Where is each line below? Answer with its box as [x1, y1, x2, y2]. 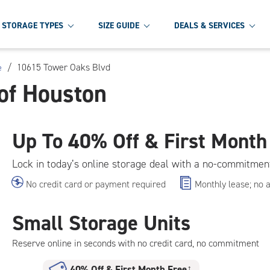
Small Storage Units [12, 209, 190, 237]
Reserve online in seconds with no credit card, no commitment [12, 237, 259, 250]
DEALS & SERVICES [174, 19, 245, 31]
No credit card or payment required [26, 178, 166, 190]
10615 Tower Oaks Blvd [17, 61, 110, 74]
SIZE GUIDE [98, 19, 139, 31]
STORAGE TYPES [2, 19, 63, 31]
